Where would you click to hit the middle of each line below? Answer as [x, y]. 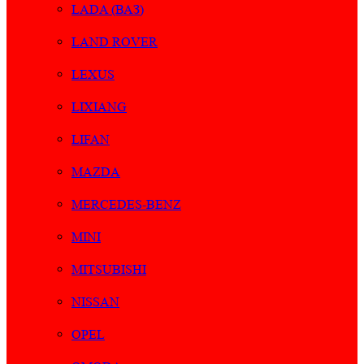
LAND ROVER [115, 42]
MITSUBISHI [109, 270]
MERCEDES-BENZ [126, 205]
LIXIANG [99, 107]
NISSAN [95, 302]
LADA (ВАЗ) [108, 10]
